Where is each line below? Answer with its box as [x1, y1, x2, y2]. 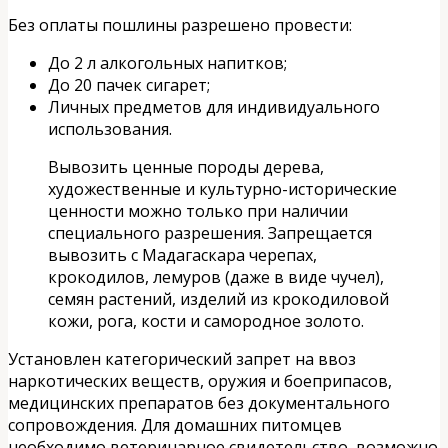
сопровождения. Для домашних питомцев [8, 414, 342, 437]
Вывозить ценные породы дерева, [48, 156, 324, 179]
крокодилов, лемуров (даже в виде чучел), [48, 266, 384, 289]
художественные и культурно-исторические [48, 178, 397, 201]
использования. [48, 118, 172, 141]
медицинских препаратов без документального [8, 392, 390, 415]
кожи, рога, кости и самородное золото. [48, 310, 364, 333]
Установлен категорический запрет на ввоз [8, 348, 356, 371]
